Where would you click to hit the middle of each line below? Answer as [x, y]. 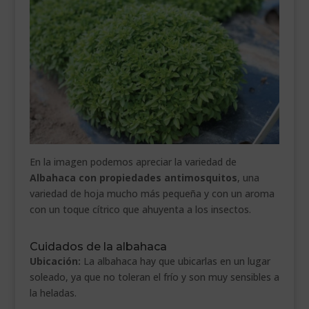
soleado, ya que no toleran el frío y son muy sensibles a [154, 277]
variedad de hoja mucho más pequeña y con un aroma [152, 194]
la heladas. [53, 293]
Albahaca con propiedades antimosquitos [133, 178]
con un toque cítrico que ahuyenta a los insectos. [140, 210]
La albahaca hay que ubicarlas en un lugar [175, 261]
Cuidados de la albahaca [98, 247]
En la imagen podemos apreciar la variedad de [133, 162]
